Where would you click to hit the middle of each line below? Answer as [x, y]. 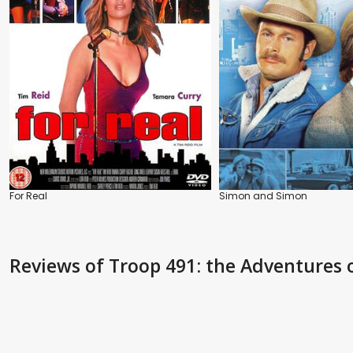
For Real [28, 195]
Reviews [47, 265]
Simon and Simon [263, 195]
